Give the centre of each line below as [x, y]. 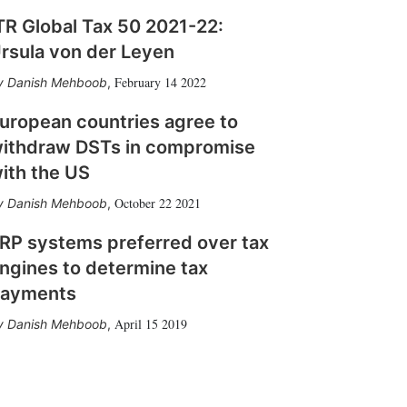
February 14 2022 [160, 82]
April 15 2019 [151, 324]
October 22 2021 [158, 203]
